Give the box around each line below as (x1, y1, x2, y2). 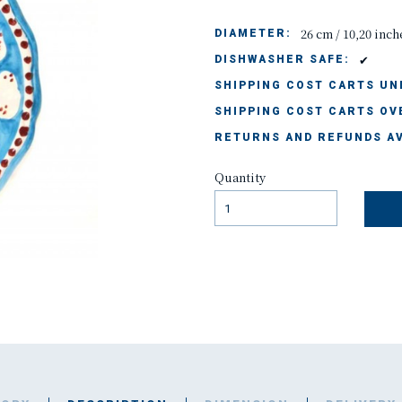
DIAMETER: (214, 27, 292, 40)
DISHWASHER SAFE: (214, 53, 350, 66)
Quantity (214, 169, 266, 187)
